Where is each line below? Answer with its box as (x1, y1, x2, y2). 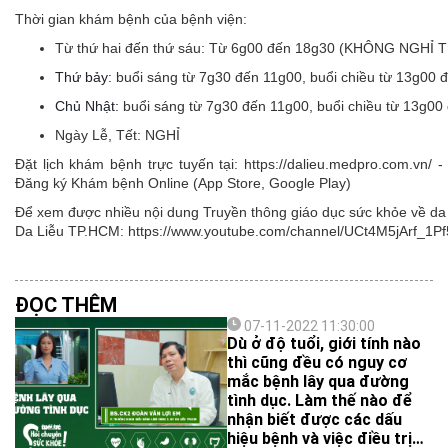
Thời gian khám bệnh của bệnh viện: (15, 11, 247, 27)
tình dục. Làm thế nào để (227, 391, 412, 410)
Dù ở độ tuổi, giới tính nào (227, 334, 421, 353)
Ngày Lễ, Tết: (55, 127, 145, 143)
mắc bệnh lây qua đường (227, 372, 409, 391)
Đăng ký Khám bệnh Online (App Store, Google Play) (15, 175, 351, 191)
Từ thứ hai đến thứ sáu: (55, 40, 209, 56)
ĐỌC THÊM (15, 293, 117, 317)
